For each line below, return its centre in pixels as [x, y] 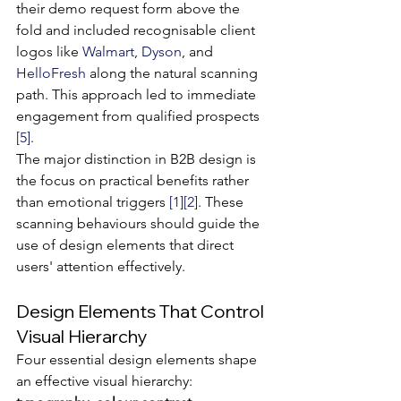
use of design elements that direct [127, 245]
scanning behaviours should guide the [140, 223]
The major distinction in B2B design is [138, 159]
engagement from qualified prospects [140, 116]
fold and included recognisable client [137, 30]
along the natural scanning [174, 73]
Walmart [108, 51]
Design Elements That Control [142, 311]
